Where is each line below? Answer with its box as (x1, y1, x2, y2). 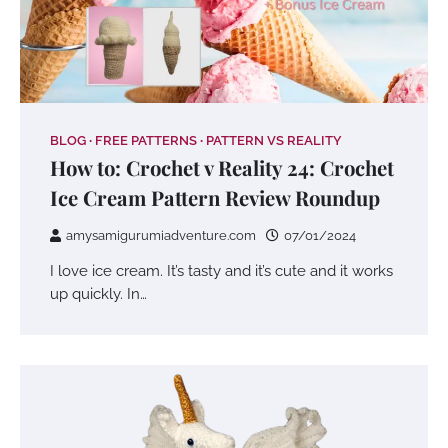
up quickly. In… (50, 284, 147, 302)
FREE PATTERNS (95, 132, 197, 148)
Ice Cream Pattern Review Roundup (50, 183, 380, 211)
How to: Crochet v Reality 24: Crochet (50, 153, 394, 181)
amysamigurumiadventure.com (66, 227, 256, 243)
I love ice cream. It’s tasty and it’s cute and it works (50, 261, 393, 279)
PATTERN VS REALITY (206, 132, 342, 148)
